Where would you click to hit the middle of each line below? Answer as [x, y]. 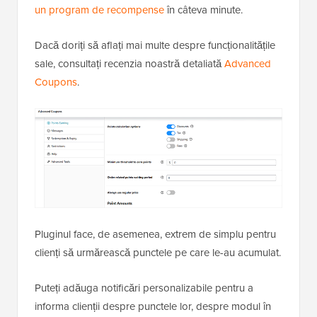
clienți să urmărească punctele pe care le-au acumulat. [158, 252]
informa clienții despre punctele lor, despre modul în [153, 306]
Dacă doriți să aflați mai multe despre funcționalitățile [155, 45]
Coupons [56, 81]
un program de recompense [99, 9]
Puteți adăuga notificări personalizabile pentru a [144, 287]
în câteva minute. [203, 9]
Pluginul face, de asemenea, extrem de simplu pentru [155, 234]
